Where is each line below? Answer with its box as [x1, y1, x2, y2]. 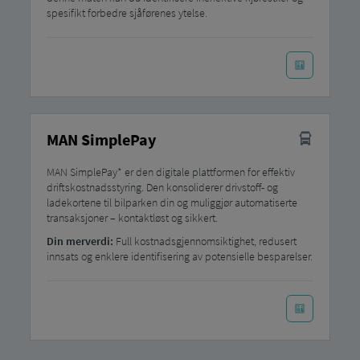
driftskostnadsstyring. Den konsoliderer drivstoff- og [46, 180, 278, 195]
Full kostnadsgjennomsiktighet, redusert [112, 234, 297, 249]
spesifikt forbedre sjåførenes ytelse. [46, 6, 207, 21]
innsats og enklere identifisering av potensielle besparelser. [46, 249, 313, 264]
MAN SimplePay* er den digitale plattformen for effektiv [46, 165, 295, 180]
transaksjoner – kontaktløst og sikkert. [46, 211, 218, 226]
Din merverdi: [46, 234, 113, 249]
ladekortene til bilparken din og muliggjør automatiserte [46, 195, 297, 211]
